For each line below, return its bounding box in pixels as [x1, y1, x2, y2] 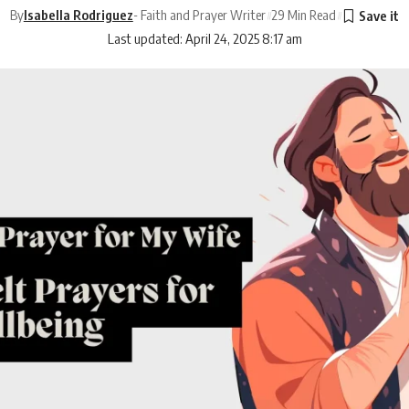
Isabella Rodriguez [23, 6, 133, 23]
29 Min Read [271, 6, 336, 23]
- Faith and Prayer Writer [132, 6, 266, 23]
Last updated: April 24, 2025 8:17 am [107, 30, 302, 47]
